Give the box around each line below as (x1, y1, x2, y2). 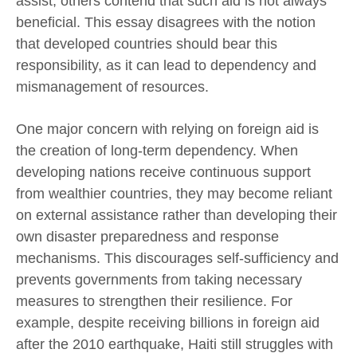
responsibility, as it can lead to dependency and (16, 57, 316, 73)
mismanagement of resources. (16, 78, 209, 95)
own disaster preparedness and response (16, 229, 279, 245)
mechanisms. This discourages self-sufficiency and (16, 250, 339, 267)
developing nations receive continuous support (16, 164, 311, 181)
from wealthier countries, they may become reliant (16, 186, 332, 202)
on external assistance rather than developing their (16, 207, 337, 224)
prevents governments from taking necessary (16, 272, 302, 288)
